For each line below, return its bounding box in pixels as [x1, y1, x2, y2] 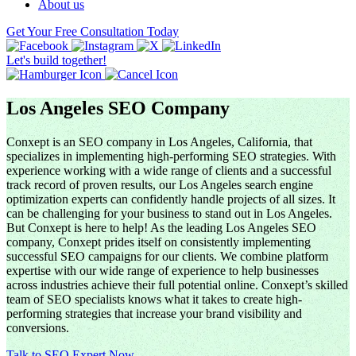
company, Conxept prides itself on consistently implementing [6, 234, 311, 249]
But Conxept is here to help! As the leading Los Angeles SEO [6, 220, 316, 234]
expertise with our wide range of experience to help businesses [6, 263, 319, 277]
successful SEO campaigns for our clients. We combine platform [6, 249, 328, 263]
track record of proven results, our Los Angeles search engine [6, 177, 313, 192]
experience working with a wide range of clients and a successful [6, 163, 331, 177]
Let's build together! [6, 53, 106, 68]
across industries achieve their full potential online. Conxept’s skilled [6, 277, 348, 292]
